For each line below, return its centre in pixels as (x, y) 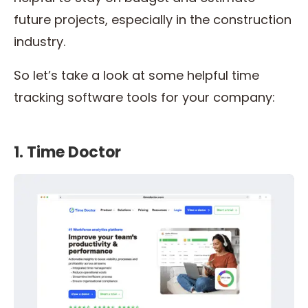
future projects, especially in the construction (153, 20)
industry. (41, 42)
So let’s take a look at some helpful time (136, 76)
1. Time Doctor (67, 153)
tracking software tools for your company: (146, 98)
